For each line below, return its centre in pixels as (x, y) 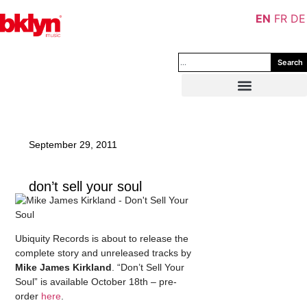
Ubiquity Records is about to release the (102, 239)
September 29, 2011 (73, 145)
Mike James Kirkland (64, 268)
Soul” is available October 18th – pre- (96, 282)
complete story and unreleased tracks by (103, 253)
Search (290, 62)
